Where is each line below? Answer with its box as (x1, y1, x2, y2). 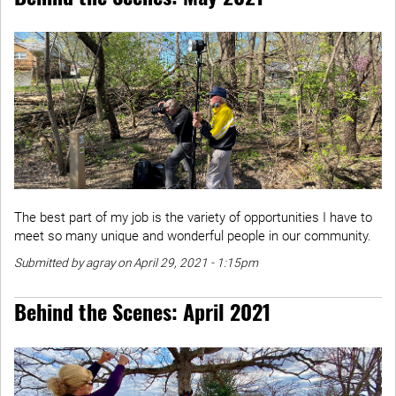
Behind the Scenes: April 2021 (14, 294, 270, 327)
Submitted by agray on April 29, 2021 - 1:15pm (14, 255, 258, 270)
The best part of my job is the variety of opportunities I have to (14, 209, 372, 225)
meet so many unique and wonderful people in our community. (14, 227, 371, 244)
